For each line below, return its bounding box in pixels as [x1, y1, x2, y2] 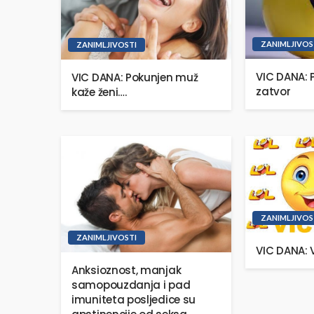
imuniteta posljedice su [71, 292, 196, 308]
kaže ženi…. [71, 84, 127, 100]
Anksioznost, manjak [71, 263, 182, 278]
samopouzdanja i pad [71, 278, 191, 293]
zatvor [256, 84, 291, 100]
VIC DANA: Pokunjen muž [71, 69, 198, 85]
